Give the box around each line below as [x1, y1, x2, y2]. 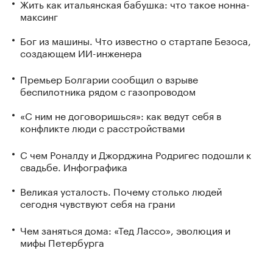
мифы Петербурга [20, 234, 104, 250]
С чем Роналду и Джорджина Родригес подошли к [20, 146, 251, 162]
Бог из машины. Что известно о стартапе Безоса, [20, 32, 251, 48]
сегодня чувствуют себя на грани [20, 195, 175, 211]
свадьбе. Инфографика [20, 158, 127, 174]
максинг [20, 7, 58, 23]
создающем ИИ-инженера [20, 44, 142, 60]
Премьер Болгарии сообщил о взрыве [20, 71, 198, 87]
